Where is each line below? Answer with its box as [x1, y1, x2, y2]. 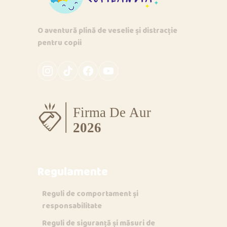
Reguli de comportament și [42, 188, 138, 200]
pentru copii [37, 37, 82, 49]
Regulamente [37, 163, 108, 180]
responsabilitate [42, 200, 102, 212]
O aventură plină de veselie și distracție [37, 25, 177, 36]
